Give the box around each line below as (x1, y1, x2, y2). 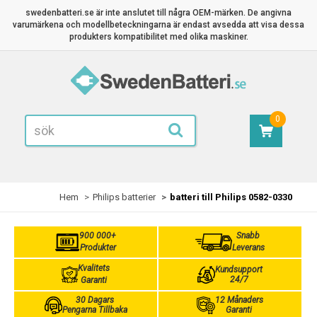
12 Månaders (214, 295, 263, 305)
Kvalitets (77, 263, 110, 273)
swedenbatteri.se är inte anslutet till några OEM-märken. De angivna (25, 8, 292, 18)
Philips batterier (93, 192, 156, 202)
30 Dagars (75, 295, 114, 305)
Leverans (231, 243, 265, 253)
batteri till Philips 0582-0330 (170, 192, 292, 202)
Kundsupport (215, 265, 263, 275)
